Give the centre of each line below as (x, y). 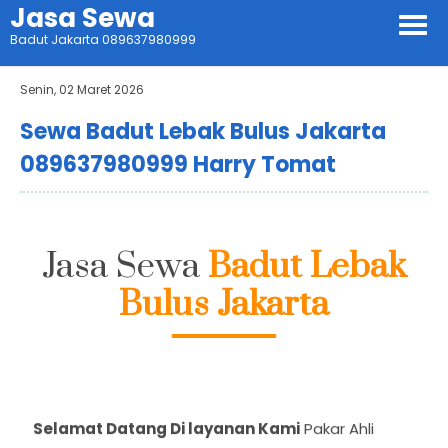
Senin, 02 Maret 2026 (82, 89)
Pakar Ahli (337, 422)
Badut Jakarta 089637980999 (103, 39)
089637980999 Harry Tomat (178, 164)
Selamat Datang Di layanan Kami (166, 422)
